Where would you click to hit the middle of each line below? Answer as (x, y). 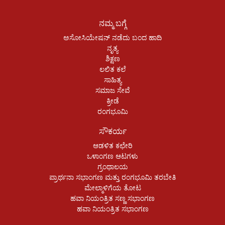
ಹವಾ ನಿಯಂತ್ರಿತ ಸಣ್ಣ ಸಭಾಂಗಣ (113, 198)
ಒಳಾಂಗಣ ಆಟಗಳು (113, 155)
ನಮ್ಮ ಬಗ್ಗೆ (113, 23)
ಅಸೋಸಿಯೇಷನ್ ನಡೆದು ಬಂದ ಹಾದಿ (113, 37)
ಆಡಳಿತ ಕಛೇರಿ (113, 145)
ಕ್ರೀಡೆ (113, 100)
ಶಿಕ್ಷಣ (113, 58)
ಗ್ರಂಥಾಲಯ (113, 166)
